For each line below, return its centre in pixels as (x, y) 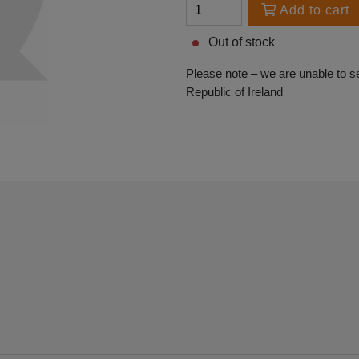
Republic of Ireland (234, 92)
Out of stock (240, 42)
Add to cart (313, 10)
